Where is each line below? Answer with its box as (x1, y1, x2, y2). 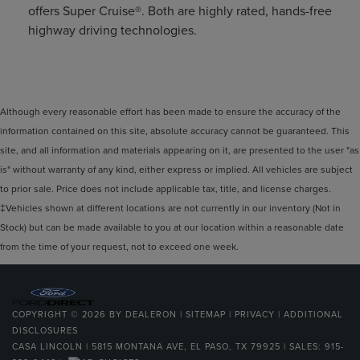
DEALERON (125, 307, 177, 321)
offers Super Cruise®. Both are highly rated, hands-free (28, 2, 332, 20)
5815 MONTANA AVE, (88, 339, 187, 353)
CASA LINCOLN (12, 339, 83, 353)
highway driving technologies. (28, 21, 197, 39)
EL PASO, (187, 339, 232, 353)
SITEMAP (186, 307, 226, 321)
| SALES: (280, 339, 325, 353)
